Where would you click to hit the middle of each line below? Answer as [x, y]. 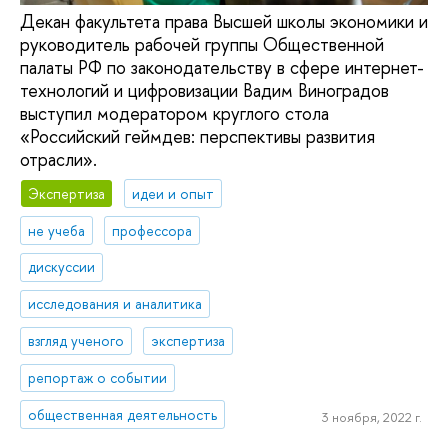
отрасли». [61, 160]
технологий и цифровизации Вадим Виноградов [207, 91]
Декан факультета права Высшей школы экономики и [224, 22]
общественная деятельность [123, 414]
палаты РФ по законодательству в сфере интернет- [222, 68]
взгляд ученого [76, 340]
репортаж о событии [98, 377]
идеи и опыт [173, 193]
